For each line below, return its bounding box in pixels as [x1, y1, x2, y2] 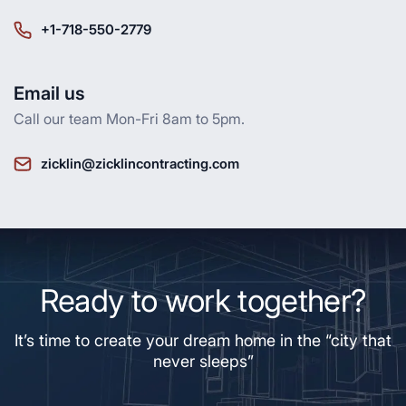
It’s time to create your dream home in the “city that [14, 331, 391, 351]
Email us [14, 82, 85, 105]
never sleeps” [152, 352, 254, 372]
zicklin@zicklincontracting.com [41, 155, 239, 173]
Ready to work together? [39, 282, 367, 320]
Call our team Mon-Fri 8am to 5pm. [14, 110, 245, 129]
